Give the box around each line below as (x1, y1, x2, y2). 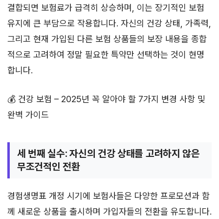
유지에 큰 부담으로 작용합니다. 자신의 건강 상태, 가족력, (7, 18, 211, 28)
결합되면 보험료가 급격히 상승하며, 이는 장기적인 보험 (7, 2, 204, 13)
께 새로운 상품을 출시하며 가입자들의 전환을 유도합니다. (7, 206, 212, 217)
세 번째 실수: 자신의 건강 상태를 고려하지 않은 (17, 147, 200, 159)
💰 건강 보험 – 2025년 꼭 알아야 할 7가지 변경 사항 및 (7, 93, 205, 104)
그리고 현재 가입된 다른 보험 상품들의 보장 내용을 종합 (7, 33, 207, 44)
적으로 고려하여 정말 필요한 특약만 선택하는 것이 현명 (7, 49, 204, 60)
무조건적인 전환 (17, 160, 80, 173)
